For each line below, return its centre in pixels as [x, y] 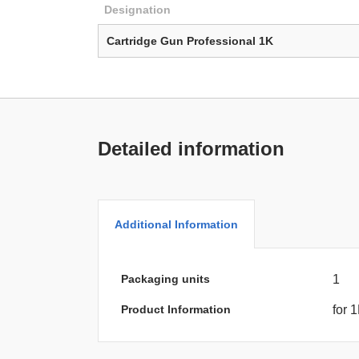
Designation [137, 10]
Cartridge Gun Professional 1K [190, 41]
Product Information [176, 310]
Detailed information [191, 149]
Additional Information [176, 225]
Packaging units [165, 279]
